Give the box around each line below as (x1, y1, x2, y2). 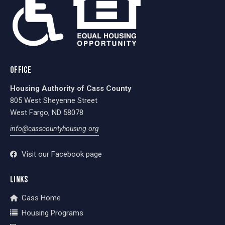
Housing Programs (21, 208, 83, 218)
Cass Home (21, 193, 61, 203)
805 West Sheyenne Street (10, 95, 97, 105)
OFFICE (10, 64, 32, 75)
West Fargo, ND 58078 (10, 107, 83, 117)
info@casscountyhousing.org (10, 125, 99, 133)
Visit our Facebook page (21, 150, 102, 159)
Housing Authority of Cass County (10, 83, 132, 93)
